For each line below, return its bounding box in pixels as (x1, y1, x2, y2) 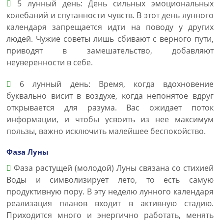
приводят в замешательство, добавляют (6, 45, 214, 56)
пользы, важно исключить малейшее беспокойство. (6, 126, 206, 137)
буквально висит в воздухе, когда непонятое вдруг (6, 90, 214, 101)
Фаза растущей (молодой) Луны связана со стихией (11, 163, 214, 173)
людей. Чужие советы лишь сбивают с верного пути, (6, 33, 214, 44)
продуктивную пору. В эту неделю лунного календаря (6, 186, 214, 197)
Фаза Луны (6, 147, 49, 157)
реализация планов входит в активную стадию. (6, 198, 214, 209)
